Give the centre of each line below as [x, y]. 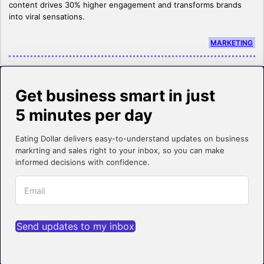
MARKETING [232, 42]
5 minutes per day [84, 115]
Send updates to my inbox [75, 226]
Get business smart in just [115, 96]
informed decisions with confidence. [82, 162]
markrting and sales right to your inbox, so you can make [120, 151]
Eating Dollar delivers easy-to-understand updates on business [132, 139]
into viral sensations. [47, 16]
